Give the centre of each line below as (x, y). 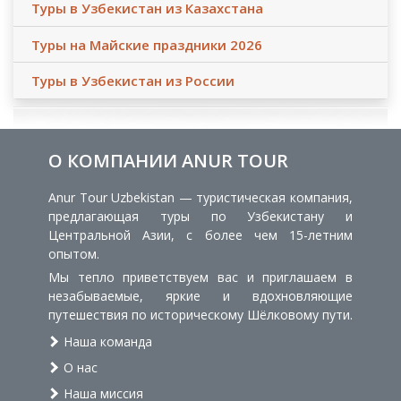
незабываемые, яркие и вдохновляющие (200, 295)
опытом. (74, 253)
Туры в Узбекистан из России (133, 81)
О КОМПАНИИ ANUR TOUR (168, 160)
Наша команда (106, 341)
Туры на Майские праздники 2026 (147, 44)
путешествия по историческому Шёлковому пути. (200, 314)
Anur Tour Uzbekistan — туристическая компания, (200, 197)
